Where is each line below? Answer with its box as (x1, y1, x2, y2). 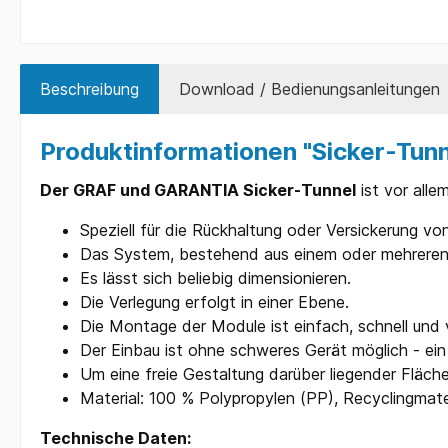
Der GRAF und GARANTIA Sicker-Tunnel (40, 180, 356, 201)
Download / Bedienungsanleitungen (179, 79, 440, 100)
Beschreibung (40, 79, 139, 100)
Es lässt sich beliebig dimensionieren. (80, 268, 351, 289)
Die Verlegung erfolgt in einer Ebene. (80, 292, 349, 313)
